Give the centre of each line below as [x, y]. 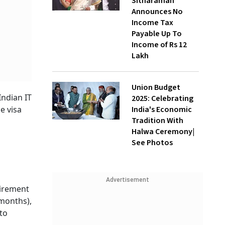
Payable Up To [157, 34]
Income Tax [152, 23]
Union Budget [156, 87]
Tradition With [157, 121]
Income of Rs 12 [159, 45]
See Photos [152, 143]
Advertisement [128, 180]
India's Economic [162, 109]
